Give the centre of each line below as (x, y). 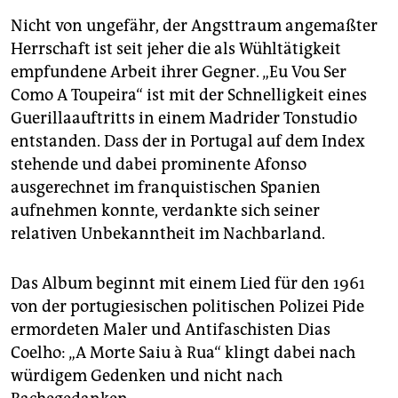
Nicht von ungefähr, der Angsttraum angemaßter (194, 26)
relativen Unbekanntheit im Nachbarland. (168, 234)
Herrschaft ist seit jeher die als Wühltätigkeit (176, 49)
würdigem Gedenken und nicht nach (147, 376)
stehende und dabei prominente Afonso (159, 165)
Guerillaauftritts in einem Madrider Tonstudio (184, 119)
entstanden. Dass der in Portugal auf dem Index (188, 142)
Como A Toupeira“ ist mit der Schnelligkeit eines (189, 96)
